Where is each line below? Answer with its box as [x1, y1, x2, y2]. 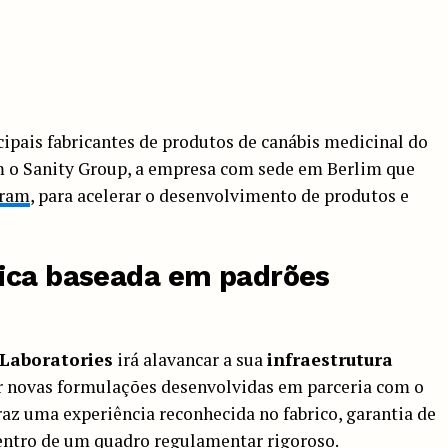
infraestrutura [267, 347, 393, 371]
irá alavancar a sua [113, 347, 267, 371]
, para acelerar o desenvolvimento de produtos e [30, 183, 409, 207]
